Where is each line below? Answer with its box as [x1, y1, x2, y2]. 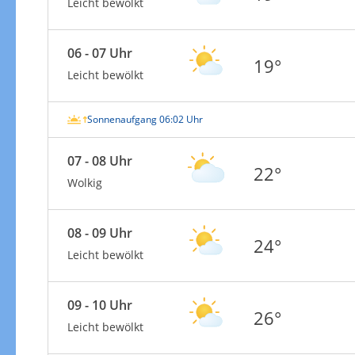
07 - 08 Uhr [67, 151, 132, 170]
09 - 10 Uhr [67, 296, 132, 314]
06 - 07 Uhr [67, 44, 132, 62]
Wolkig [67, 174, 102, 190]
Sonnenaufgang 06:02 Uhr [86, 112, 203, 126]
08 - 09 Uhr [67, 223, 132, 242]
